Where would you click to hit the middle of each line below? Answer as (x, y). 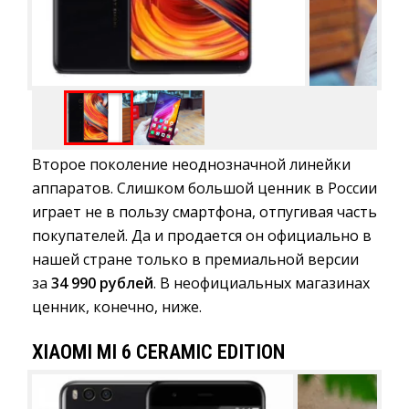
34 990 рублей (102, 283)
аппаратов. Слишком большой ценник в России (204, 189)
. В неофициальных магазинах (262, 283)
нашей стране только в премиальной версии (195, 260)
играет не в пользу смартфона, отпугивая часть (204, 212)
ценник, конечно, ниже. (117, 307)
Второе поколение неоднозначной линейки (191, 165)
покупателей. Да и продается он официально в (202, 236)
